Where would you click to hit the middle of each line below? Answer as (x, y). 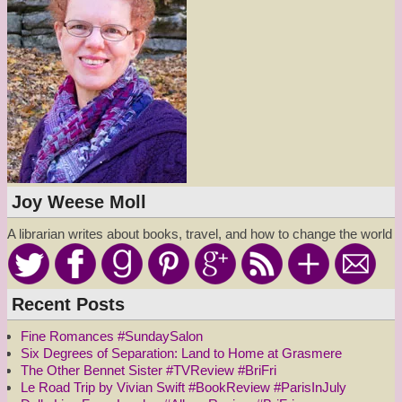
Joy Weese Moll (79, 202)
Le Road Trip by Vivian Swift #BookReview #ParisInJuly (184, 388)
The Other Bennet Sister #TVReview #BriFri (149, 371)
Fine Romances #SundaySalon (112, 336)
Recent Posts (68, 305)
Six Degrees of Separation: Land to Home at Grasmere (181, 354)
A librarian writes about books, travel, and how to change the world (200, 234)
